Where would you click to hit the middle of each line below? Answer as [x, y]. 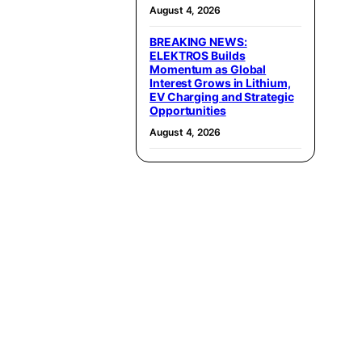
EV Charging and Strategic [222, 97]
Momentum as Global [208, 69]
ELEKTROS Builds [198, 55]
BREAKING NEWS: [198, 42]
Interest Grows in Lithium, [220, 83]
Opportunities [188, 110]
